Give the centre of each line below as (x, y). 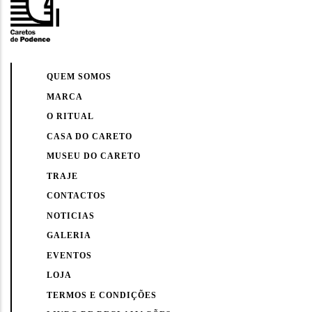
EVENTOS (69, 255)
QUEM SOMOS (79, 77)
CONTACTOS (76, 196)
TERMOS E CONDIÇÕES (102, 295)
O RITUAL (70, 117)
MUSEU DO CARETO (94, 156)
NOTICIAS (71, 216)
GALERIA (69, 236)
